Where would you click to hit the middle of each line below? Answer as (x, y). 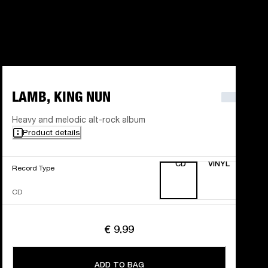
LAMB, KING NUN (62, 97)
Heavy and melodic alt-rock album (79, 120)
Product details (52, 133)
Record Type (33, 168)
